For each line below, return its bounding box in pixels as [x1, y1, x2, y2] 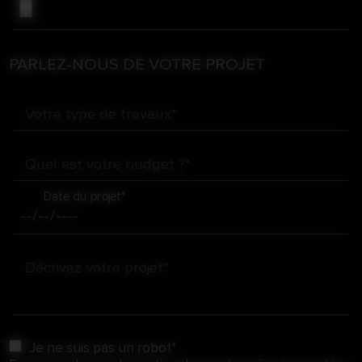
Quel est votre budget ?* [25, 155, 192, 175]
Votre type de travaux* [25, 105, 178, 124]
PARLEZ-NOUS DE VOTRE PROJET [9, 54, 266, 75]
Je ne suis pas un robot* [29, 339, 178, 356]
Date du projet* [44, 189, 126, 205]
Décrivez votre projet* [25, 258, 170, 277]
